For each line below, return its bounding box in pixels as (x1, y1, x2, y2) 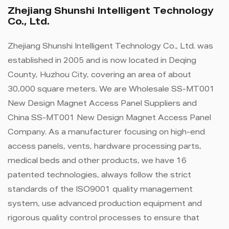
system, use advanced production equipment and (8, 201, 202, 209)
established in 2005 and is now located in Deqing (8, 58, 196, 65)
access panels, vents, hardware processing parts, (8, 144, 201, 151)
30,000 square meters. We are (8, 86, 129, 94)
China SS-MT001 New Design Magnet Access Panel (8, 115, 211, 123)
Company (8, 129, 45, 137)
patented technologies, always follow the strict (8, 172, 191, 180)
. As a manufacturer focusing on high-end (45, 129, 205, 137)
